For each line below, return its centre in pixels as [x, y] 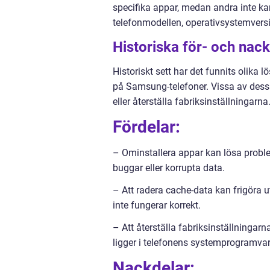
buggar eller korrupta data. [169, 168]
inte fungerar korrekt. [157, 205]
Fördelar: [146, 127]
